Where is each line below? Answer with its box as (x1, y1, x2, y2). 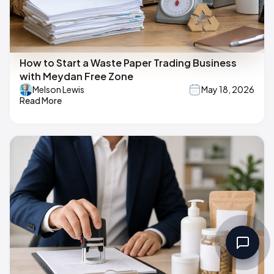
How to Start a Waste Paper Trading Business (20, 56, 237, 69)
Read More (20, 94, 62, 106)
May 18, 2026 (201, 84, 254, 95)
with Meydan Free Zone (20, 69, 133, 83)
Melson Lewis (32, 84, 84, 95)
